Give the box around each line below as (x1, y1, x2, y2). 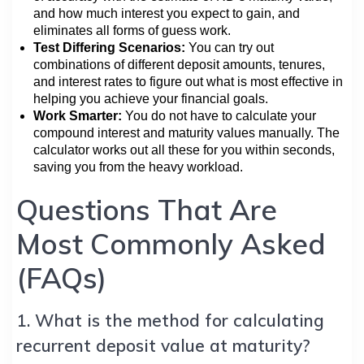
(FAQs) (16, 259, 106, 296)
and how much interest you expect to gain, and (33, 6, 300, 20)
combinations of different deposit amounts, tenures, (33, 57, 325, 71)
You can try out (185, 40, 274, 54)
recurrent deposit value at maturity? (16, 334, 310, 356)
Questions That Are (16, 191, 277, 227)
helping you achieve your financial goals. (33, 91, 268, 106)
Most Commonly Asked (16, 225, 326, 262)
